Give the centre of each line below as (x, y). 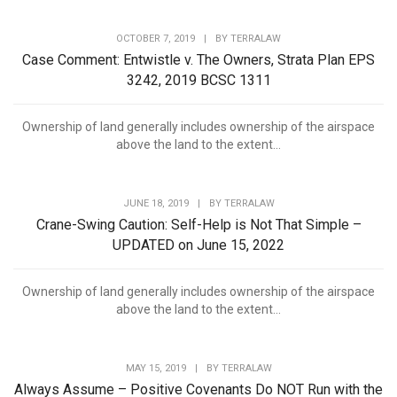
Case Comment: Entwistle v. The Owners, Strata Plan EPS (198, 60)
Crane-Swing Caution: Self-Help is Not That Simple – (198, 225)
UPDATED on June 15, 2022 (198, 245)
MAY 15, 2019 (156, 369)
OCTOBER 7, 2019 (156, 39)
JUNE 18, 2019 (156, 204)
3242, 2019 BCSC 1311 (198, 81)
